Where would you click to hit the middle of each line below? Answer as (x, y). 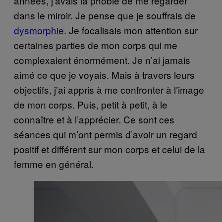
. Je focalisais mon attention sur (131, 30)
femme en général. (55, 164)
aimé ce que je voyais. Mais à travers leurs (104, 74)
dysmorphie (39, 30)
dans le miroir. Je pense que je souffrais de (105, 15)
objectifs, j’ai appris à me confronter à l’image (109, 89)
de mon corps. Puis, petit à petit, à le (91, 104)
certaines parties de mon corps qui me (96, 45)
